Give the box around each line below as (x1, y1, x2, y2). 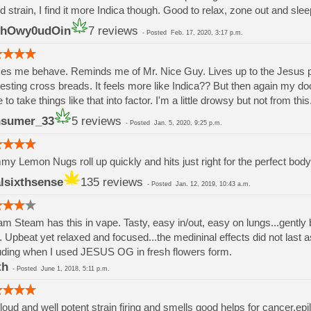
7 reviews (87, 24, 138, 37)
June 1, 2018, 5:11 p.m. (40, 265, 110, 272)
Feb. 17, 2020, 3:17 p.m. (170, 29, 243, 36)
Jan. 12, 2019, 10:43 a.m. (175, 180, 251, 187)
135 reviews (80, 176, 143, 189)
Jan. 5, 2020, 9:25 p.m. (153, 119, 222, 126)
